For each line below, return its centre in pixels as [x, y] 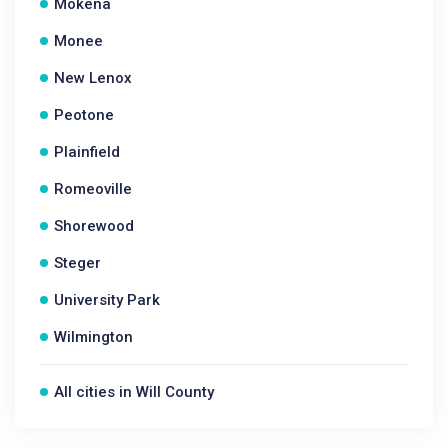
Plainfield [87, 152]
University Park [107, 300]
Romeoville [93, 189]
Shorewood [94, 226]
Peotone [84, 115]
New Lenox [93, 78]
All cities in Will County [134, 392]
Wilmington [93, 337]
